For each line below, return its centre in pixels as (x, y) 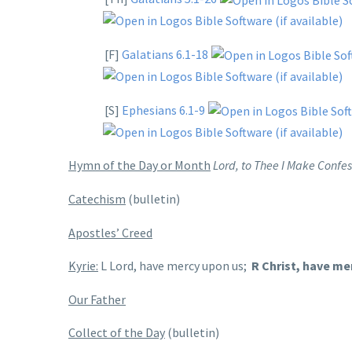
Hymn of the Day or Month (139, 165)
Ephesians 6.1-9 (163, 110)
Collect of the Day (117, 333)
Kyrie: (83, 266)
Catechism (97, 199)
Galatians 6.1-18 (165, 54)
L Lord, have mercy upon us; (175, 266)
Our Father (97, 299)
